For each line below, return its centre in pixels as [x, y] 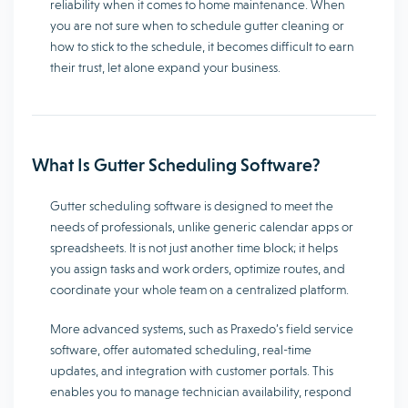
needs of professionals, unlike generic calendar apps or [202, 227]
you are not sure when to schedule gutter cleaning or [197, 25]
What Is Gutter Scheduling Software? [176, 165]
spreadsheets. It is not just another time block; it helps [194, 248]
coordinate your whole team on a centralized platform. [199, 290]
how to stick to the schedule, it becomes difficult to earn [202, 46]
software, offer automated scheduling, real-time [181, 350]
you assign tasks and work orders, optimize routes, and [198, 269]
